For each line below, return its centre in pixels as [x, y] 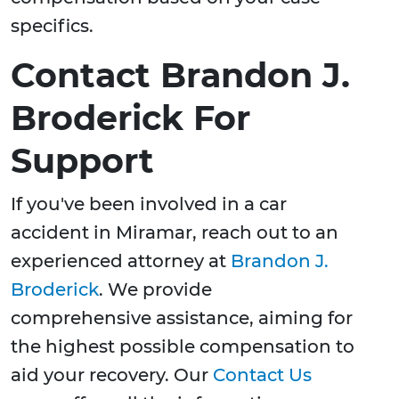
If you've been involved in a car [149, 204]
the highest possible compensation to [183, 347]
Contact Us [262, 375]
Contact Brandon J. [180, 76]
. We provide [155, 290]
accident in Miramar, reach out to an [175, 233]
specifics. [52, 26]
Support [82, 161]
